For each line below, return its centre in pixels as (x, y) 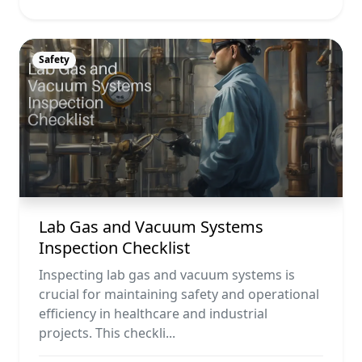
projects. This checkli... (107, 333)
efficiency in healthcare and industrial (153, 314)
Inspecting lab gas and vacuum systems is (167, 275)
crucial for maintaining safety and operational (179, 295)
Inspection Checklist (114, 248)
